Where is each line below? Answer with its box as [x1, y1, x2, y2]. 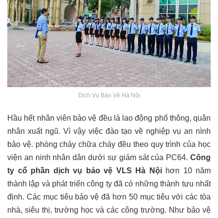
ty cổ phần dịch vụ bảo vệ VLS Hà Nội [7, 166, 165, 175]
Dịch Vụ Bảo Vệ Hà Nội [78, 91, 140, 99]
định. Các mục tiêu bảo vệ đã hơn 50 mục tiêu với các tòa [7, 192, 211, 201]
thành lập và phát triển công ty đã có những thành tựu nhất [7, 179, 211, 188]
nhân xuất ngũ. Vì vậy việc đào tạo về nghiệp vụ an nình [7, 127, 211, 135]
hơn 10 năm [165, 166, 211, 175]
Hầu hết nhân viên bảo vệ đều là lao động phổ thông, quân [7, 113, 211, 122]
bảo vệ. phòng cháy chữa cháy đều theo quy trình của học [7, 140, 211, 148]
